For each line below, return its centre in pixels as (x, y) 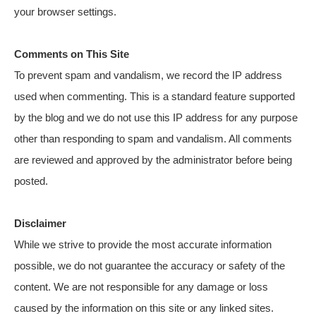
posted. (31, 181)
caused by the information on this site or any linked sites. (144, 308)
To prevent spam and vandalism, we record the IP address (148, 75)
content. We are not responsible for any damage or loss (141, 286)
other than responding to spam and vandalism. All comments (153, 138)
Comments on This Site (72, 54)
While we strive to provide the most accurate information (143, 244)
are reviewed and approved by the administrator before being (153, 159)
